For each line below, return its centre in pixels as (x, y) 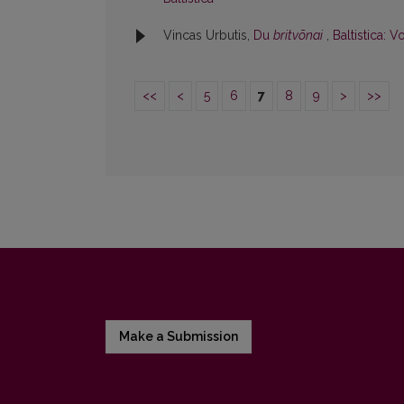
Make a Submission (179, 337)
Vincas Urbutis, (208, 36)
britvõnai (298, 36)
